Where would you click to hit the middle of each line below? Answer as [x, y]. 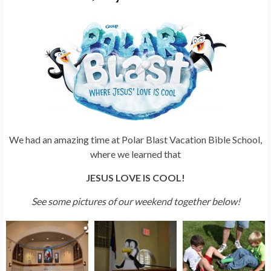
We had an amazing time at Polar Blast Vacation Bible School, [135, 140]
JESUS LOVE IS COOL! [135, 178]
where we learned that [135, 154]
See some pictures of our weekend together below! [135, 201]
